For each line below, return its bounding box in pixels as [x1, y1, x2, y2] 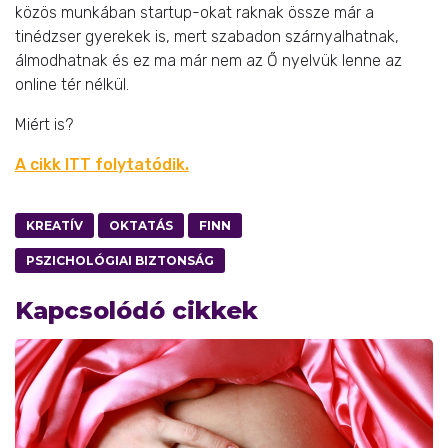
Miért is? [15, 114, 73, 134]
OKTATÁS [109, 217, 173, 233]
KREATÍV [26, 217, 83, 233]
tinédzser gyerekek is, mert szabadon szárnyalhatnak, [15, 26, 399, 46]
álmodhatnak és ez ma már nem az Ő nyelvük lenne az [15, 50, 402, 70]
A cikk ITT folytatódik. [15, 154, 189, 174]
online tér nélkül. [15, 74, 129, 94]
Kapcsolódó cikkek [15, 295, 258, 325]
